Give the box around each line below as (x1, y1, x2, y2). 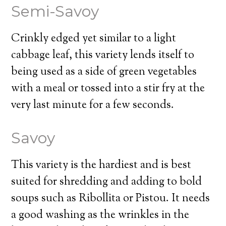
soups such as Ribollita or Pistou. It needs (11, 191, 210, 207)
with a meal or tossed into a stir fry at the (11, 81, 205, 97)
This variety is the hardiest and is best (11, 157, 192, 174)
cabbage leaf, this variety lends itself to (11, 47, 195, 64)
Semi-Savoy (11, 2, 99, 21)
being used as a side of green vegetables (11, 64, 197, 80)
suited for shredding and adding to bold (11, 174, 202, 190)
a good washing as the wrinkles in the (11, 207, 190, 223)
